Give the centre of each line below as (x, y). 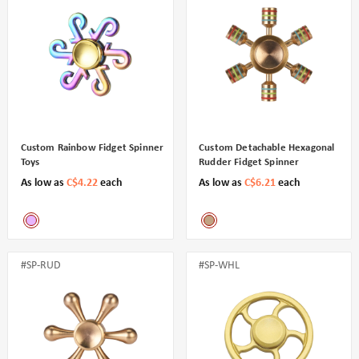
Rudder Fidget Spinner (249, 162)
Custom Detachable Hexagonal (267, 147)
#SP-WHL (220, 265)
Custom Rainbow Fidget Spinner (92, 147)
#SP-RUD (40, 265)
